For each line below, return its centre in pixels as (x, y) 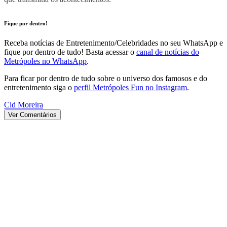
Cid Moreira (24, 105)
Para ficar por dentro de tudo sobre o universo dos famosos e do (106, 79)
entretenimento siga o (38, 88)
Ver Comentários (32, 115)
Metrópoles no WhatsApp (45, 61)
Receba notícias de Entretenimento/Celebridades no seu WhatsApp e (113, 43)
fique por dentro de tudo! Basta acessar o (69, 52)
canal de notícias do (168, 52)
